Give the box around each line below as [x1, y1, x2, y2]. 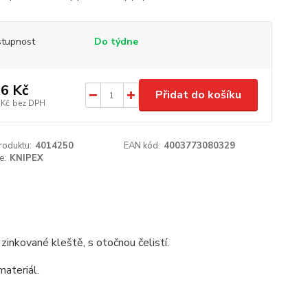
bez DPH [12, 97, 45, 109]
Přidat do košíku [155, 87, 241, 102]
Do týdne [93, 35, 138, 48]
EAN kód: [124, 140, 161, 152]
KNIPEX [9, 152, 43, 164]
